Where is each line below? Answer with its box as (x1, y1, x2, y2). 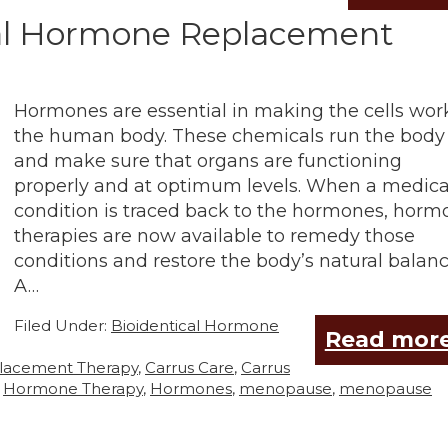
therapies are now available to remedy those (14, 225, 415, 247)
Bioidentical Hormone (111, 316, 279, 335)
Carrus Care (145, 358, 234, 377)
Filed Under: (14, 316, 111, 335)
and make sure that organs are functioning (14, 150, 402, 172)
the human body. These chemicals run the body (14, 125, 445, 147)
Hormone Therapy (3, 379, 143, 398)
